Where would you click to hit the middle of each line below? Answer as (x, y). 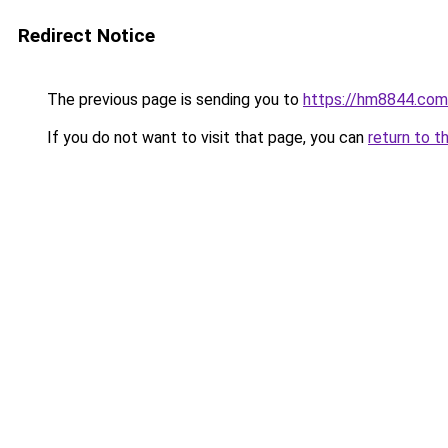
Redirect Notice (86, 35)
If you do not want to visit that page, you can (205, 137)
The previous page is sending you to (173, 99)
